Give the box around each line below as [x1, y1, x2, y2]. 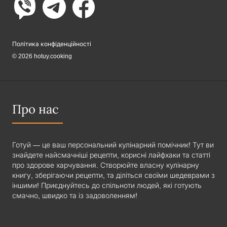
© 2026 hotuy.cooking [12, 53, 72, 60]
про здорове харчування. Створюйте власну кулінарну [12, 161, 199, 170]
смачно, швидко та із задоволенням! [12, 192, 137, 200]
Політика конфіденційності [12, 41, 91, 48]
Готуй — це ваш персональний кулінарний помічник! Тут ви [12, 141, 214, 149]
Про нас [12, 103, 59, 117]
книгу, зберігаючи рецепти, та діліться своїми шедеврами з [12, 171, 215, 180]
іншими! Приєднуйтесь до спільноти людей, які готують [12, 181, 202, 190]
